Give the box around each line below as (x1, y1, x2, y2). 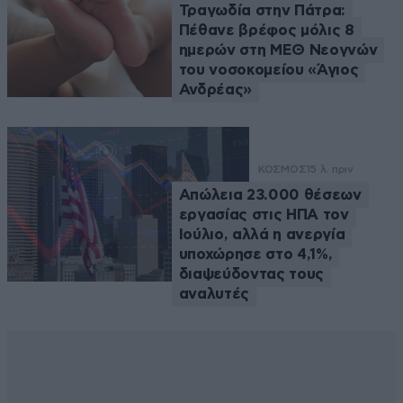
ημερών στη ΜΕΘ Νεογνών (178, 41, 378, 58)
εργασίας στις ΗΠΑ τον (178, 206, 349, 222)
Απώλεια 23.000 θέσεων (178, 186, 362, 202)
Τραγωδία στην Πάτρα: (178, 2, 345, 18)
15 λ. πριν (306, 162, 354, 175)
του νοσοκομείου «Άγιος (178, 61, 359, 77)
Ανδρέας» (178, 81, 253, 97)
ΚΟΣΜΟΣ (257, 162, 307, 175)
